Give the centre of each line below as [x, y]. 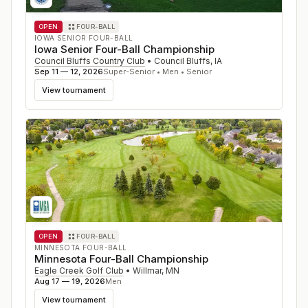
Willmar [147, 271]
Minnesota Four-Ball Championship [121, 259]
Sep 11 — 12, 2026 [69, 71]
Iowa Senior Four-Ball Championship [124, 49]
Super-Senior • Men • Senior [157, 71]
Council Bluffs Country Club [90, 61]
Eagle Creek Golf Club [79, 271]
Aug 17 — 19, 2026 [70, 281]
